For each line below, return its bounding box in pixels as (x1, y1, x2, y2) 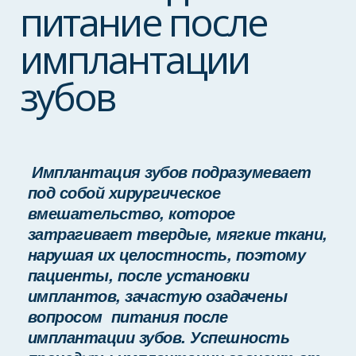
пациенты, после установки (27, 264, 250, 286)
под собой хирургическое (27, 181, 221, 203)
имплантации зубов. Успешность (27, 326, 290, 348)
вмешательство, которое (27, 202, 235, 224)
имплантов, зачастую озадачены (27, 284, 288, 307)
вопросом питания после (27, 305, 228, 327)
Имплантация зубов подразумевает (27, 161, 311, 183)
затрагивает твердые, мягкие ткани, (27, 222, 327, 245)
